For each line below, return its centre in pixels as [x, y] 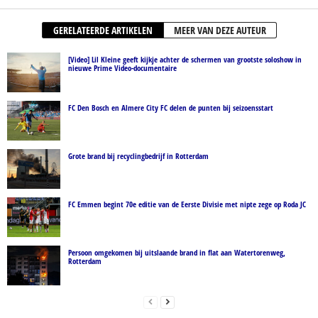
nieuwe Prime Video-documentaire [122, 67]
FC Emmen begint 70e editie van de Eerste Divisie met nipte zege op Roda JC [187, 204]
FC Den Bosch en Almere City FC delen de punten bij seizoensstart [171, 107]
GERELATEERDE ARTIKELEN [103, 30]
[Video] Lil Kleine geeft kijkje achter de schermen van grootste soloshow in [185, 59]
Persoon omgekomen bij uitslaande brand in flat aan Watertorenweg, [177, 252]
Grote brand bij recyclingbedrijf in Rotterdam [138, 155]
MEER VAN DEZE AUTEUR [220, 30]
